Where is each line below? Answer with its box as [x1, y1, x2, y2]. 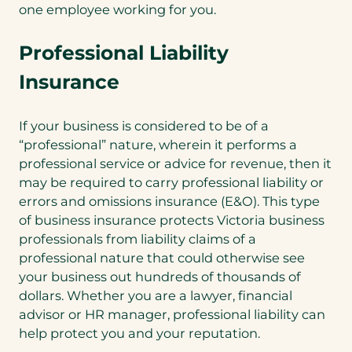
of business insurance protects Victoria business [19, 211, 324, 228]
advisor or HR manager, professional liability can [19, 306, 325, 322]
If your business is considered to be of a [19, 117, 269, 134]
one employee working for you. [19, 2, 216, 18]
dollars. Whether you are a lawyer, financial [19, 287, 292, 303]
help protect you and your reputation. [19, 324, 260, 341]
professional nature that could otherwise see [19, 249, 305, 266]
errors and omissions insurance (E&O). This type [19, 192, 320, 209]
